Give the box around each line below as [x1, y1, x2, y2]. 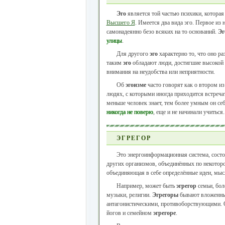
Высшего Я [106, 19, 135, 26]
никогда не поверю [106, 108, 153, 116]
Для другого [116, 50, 150, 57]
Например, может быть [116, 182, 176, 189]
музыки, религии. [106, 191, 152, 198]
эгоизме [125, 81, 146, 88]
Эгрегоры [152, 191, 178, 198]
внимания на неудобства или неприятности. [106, 68, 215, 75]
